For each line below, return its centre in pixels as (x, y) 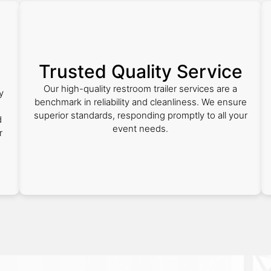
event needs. (140, 129)
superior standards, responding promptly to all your (140, 115)
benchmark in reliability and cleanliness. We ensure (140, 102)
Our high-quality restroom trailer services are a (140, 89)
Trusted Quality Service (140, 71)
